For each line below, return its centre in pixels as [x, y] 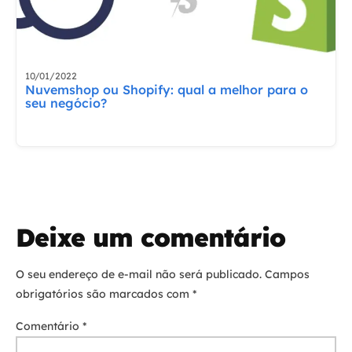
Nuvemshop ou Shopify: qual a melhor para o [166, 89]
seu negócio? [66, 103]
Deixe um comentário [150, 237]
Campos [287, 274]
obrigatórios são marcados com [104, 293]
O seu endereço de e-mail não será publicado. [139, 274]
